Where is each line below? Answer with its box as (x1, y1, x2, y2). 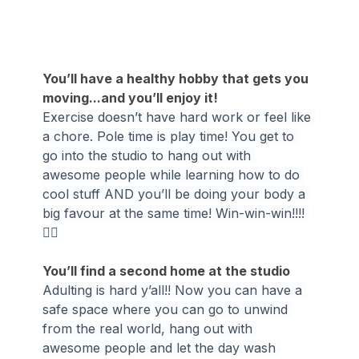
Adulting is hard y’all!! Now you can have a (42, 281, 307, 298)
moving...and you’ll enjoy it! (42, 89, 219, 106)
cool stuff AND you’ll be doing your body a (42, 185, 310, 202)
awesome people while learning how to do (42, 166, 305, 183)
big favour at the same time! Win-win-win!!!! (42, 204, 309, 221)
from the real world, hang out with (42, 320, 257, 337)
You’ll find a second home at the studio (42, 262, 291, 279)
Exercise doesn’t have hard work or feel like (42, 108, 316, 125)
